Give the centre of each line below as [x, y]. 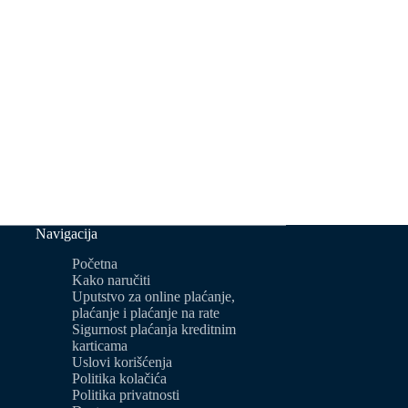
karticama [100, 345]
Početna [95, 263]
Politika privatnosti [126, 394]
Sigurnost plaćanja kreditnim [154, 329]
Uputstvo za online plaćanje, [154, 296]
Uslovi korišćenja [122, 362]
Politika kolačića [120, 378]
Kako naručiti [112, 280]
